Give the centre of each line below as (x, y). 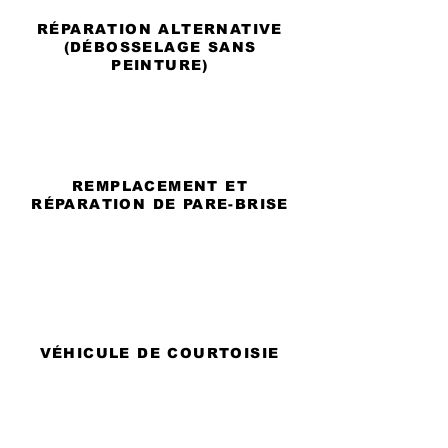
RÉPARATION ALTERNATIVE (160, 29)
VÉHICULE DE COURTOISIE (159, 353)
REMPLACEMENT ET (160, 186)
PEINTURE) (160, 65)
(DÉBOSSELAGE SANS (160, 47)
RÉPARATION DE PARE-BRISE (160, 204)
